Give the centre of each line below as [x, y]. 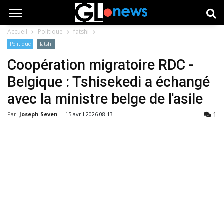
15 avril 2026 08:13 [89, 114]
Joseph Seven [39, 114]
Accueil [17, 32]
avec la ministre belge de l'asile [105, 99]
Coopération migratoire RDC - [100, 65]
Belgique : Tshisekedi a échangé [109, 82]
